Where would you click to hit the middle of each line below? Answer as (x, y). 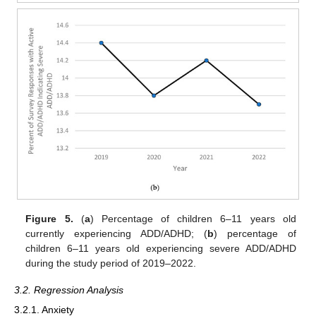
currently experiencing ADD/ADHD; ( (117, 233)
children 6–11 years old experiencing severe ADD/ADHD (161, 248)
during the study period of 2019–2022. (111, 263)
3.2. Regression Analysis (69, 290)
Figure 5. (49, 218)
